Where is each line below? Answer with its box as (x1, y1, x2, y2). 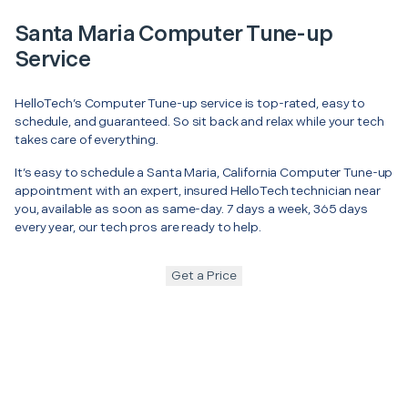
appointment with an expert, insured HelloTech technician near (15, 182, 381, 199)
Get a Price (171, 267, 237, 283)
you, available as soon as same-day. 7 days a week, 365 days (15, 200, 368, 217)
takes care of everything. (15, 131, 158, 148)
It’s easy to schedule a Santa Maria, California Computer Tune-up (15, 164, 393, 180)
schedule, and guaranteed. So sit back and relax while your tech (15, 113, 384, 129)
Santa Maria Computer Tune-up (15, 20, 332, 47)
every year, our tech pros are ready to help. (15, 219, 261, 235)
